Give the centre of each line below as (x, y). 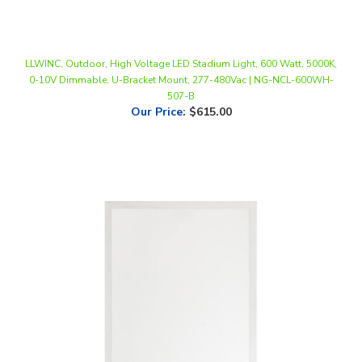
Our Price (156, 84)
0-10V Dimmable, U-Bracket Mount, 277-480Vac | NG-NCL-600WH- (181, 52)
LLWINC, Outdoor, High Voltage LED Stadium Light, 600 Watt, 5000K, (181, 36)
